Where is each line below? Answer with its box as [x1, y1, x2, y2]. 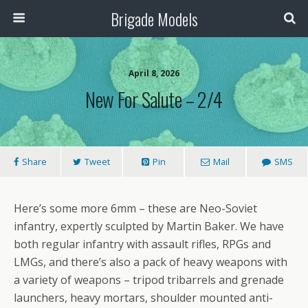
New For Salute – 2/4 [85, 85, 223, 113]
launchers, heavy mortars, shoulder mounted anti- [14, 290, 273, 305]
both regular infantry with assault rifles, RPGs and [14, 236, 271, 252]
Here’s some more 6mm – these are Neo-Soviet [14, 201, 257, 216]
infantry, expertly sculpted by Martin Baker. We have [14, 219, 284, 234]
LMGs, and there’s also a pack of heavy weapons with [14, 254, 287, 269]
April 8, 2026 [129, 67, 179, 79]
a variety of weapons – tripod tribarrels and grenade [14, 272, 284, 287]
